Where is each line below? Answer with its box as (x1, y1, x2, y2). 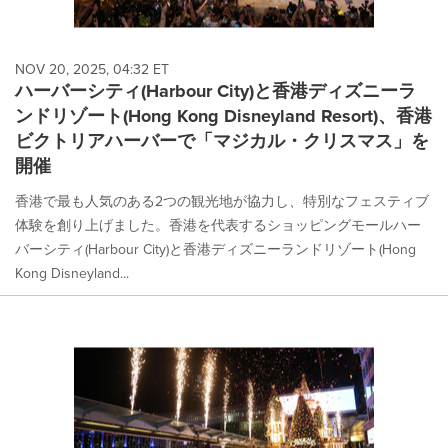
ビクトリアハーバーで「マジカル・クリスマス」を (15, 128, 429, 155)
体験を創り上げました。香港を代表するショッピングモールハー (15, 215, 421, 236)
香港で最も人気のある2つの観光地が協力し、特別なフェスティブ (15, 191, 429, 212)
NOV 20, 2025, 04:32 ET (15, 59, 169, 80)
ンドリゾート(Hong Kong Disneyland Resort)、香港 (15, 103, 432, 130)
